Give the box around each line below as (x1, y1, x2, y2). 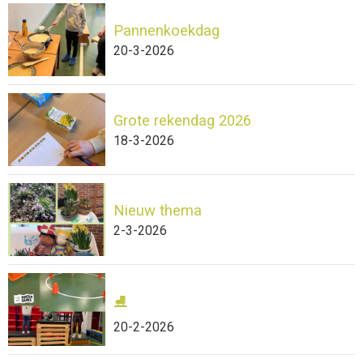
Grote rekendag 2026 (113, 111, 251, 129)
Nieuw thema (113, 201, 202, 219)
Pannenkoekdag (113, 21, 220, 39)
